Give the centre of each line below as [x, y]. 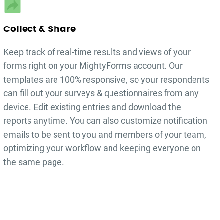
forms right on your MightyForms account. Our [93, 66]
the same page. [34, 162]
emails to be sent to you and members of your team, [105, 135]
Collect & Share [40, 29]
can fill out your [34, 93]
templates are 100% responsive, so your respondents [107, 80]
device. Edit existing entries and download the [93, 107]
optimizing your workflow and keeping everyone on [102, 148]
